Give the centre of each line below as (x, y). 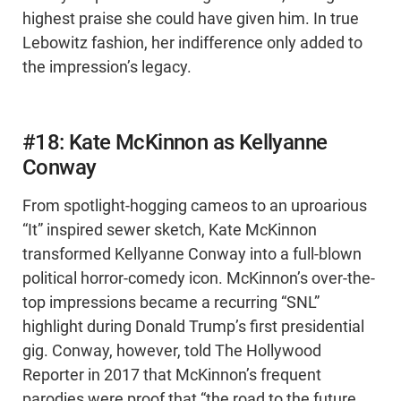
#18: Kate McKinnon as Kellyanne (175, 143)
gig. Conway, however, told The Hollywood (172, 351)
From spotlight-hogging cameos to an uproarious (195, 206)
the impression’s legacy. (107, 68)
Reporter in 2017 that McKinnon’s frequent (172, 375)
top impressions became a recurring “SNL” (171, 303)
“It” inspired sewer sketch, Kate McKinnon (170, 230)
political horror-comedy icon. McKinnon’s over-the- (199, 279)
